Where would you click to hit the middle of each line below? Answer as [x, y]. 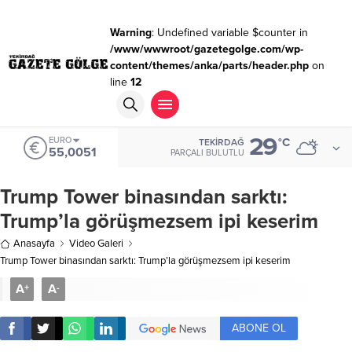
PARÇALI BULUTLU [207, 153]
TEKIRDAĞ [222, 142]
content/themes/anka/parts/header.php [209, 66]
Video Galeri [96, 244]
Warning [130, 33]
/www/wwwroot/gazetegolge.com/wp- [206, 49]
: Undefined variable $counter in [229, 33]
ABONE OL [259, 328]
